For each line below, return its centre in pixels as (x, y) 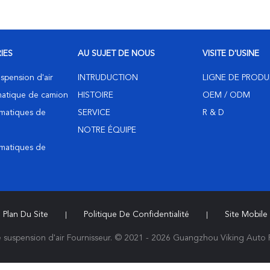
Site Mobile (246, 214)
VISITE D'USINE (231, 54)
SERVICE (94, 113)
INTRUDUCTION (108, 78)
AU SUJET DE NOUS (116, 54)
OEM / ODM (226, 95)
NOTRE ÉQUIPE (107, 130)
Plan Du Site (25, 214)
